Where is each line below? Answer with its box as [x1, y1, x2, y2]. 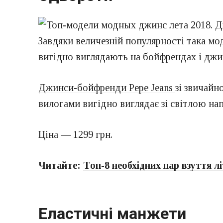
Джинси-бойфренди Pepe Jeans [38, 82, 175, 93]
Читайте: [38, 159, 83, 171]
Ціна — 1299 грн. [38, 128, 112, 140]
